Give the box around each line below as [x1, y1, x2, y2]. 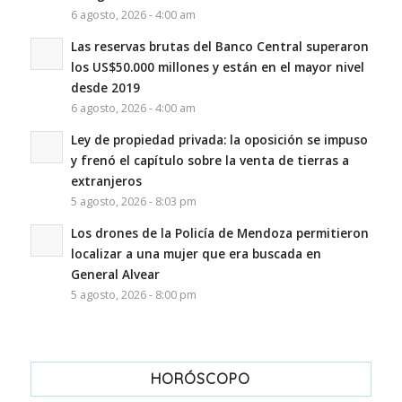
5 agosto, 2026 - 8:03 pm [70, 193, 197, 209]
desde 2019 [70, 78, 140, 96]
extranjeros [70, 171, 142, 189]
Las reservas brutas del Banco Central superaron [70, 37, 369, 55]
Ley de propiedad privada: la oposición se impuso [70, 130, 368, 148]
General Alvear [70, 265, 160, 283]
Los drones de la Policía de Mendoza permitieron [70, 223, 369, 241]
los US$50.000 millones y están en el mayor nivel [70, 57, 364, 75]
